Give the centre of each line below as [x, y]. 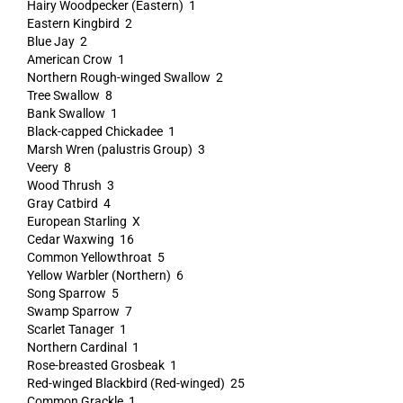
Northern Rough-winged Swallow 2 [125, 77]
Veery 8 [49, 167]
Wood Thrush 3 [70, 185]
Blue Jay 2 [57, 41]
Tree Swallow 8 [69, 95]
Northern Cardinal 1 [83, 347]
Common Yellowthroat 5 [95, 257]
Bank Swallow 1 [72, 113]
